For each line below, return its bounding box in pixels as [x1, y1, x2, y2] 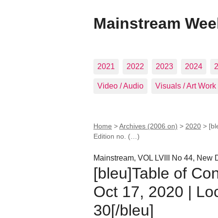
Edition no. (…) [93, 132, 140, 140]
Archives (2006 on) [119, 122, 178, 130]
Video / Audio [97, 82, 144, 90]
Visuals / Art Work [155, 82, 216, 90]
